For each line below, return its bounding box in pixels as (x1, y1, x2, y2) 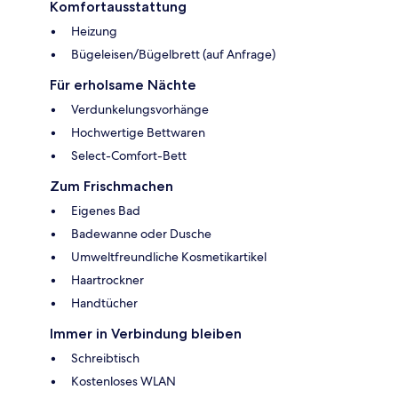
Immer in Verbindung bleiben (50, 325, 242, 343)
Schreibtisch (71, 350, 139, 367)
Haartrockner (71, 272, 144, 289)
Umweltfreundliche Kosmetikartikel (71, 249, 267, 266)
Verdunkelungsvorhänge (71, 101, 209, 118)
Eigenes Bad (71, 203, 140, 219)
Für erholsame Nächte (50, 76, 196, 94)
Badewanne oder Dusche (71, 226, 211, 243)
